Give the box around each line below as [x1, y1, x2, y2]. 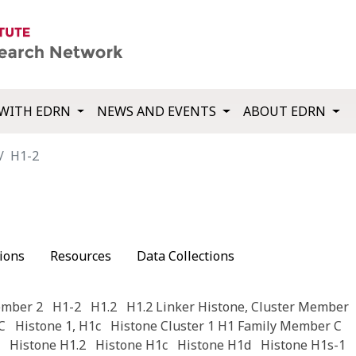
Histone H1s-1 [260, 336, 346, 354]
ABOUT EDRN [243, 103, 330, 121]
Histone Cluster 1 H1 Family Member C [110, 317, 342, 335]
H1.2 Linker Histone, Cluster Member [126, 298, 349, 316]
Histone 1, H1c [14, 317, 101, 335]
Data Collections [137, 247, 234, 265]
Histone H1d [176, 336, 251, 354]
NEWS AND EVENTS [97, 103, 220, 121]
